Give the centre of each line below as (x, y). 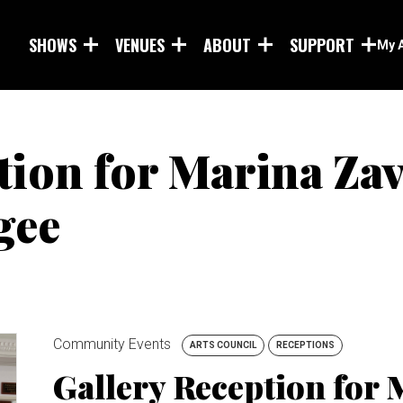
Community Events (112, 344)
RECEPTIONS (305, 345)
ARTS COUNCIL (223, 345)
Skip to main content (201, 19)
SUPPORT (322, 45)
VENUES (139, 45)
